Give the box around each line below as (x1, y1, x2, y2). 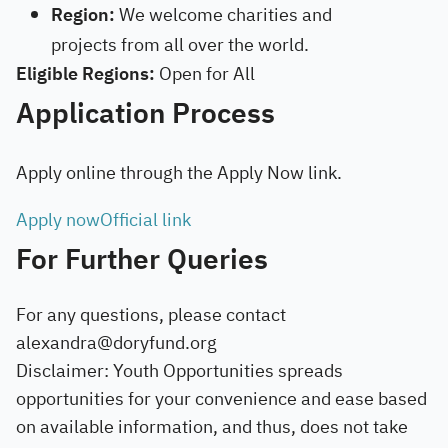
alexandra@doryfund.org (16, 329, 217, 356)
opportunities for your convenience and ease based (16, 385, 427, 412)
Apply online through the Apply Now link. (16, 159, 342, 186)
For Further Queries (16, 239, 268, 281)
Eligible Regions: (16, 60, 159, 87)
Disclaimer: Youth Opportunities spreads (16, 357, 343, 384)
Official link (100, 206, 191, 233)
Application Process (16, 93, 275, 135)
